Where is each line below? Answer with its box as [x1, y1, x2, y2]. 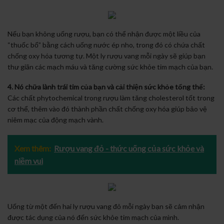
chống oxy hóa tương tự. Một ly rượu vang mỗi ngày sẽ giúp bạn [7, 51, 205, 60]
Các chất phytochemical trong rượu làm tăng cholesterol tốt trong [7, 93, 214, 102]
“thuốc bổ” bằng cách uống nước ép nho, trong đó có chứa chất [7, 40, 205, 49]
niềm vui [14, 155, 43, 165]
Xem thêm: [14, 143, 51, 153]
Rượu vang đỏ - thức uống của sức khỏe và [54, 143, 204, 153]
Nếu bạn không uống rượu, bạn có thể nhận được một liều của [7, 29, 200, 38]
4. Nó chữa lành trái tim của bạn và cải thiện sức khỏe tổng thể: [7, 82, 205, 91]
